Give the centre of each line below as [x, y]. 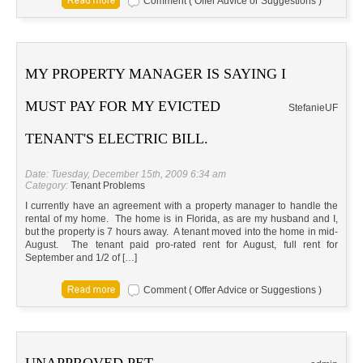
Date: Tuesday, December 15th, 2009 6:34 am [126, 175]
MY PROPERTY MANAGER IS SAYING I [156, 74]
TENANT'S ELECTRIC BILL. [117, 139]
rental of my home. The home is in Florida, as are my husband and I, [181, 219]
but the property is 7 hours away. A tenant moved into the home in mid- [181, 232]
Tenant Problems [108, 186]
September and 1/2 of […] [81, 258]
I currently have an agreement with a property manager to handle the [181, 206]
